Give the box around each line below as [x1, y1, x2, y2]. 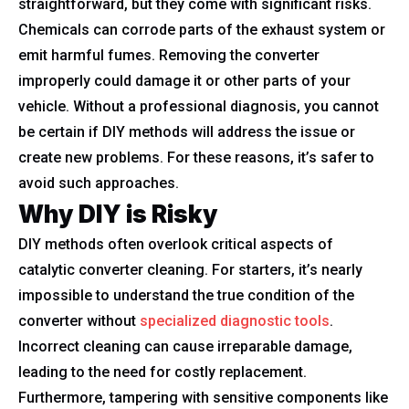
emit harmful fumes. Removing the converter [18, 47, 320, 64]
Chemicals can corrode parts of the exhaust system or [18, 21, 385, 38]
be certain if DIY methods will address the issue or [18, 123, 355, 141]
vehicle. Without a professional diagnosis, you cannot [18, 98, 379, 115]
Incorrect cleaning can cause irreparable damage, [18, 338, 352, 355]
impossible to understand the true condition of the [18, 287, 354, 304]
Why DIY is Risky [18, 200, 218, 228]
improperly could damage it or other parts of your [18, 72, 351, 89]
